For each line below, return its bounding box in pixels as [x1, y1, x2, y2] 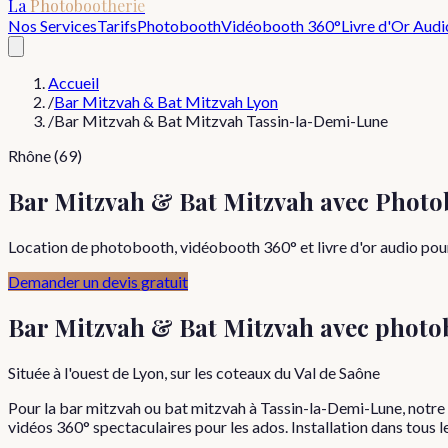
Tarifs [97, 16, 137, 35]
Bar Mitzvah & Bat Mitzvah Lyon [54, 92, 278, 111]
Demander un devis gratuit [8, 271, 188, 291]
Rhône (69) [8, 146, 82, 165]
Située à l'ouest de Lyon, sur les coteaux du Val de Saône [8, 362, 380, 382]
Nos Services [8, 16, 97, 35]
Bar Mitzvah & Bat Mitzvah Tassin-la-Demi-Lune [54, 111, 388, 130]
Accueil [48, 73, 99, 92]
